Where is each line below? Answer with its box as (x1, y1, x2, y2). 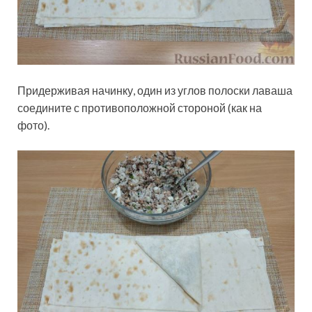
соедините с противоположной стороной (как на (17, 101, 262, 115)
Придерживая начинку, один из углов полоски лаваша (17, 84, 292, 97)
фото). (17, 118, 49, 132)
